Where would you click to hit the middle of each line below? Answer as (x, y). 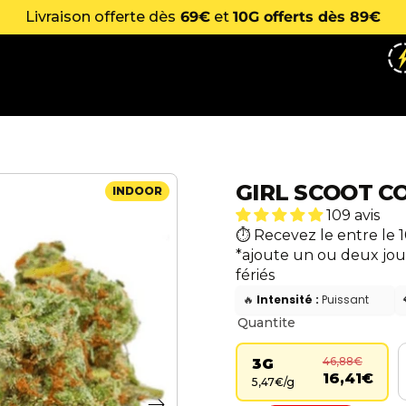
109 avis (353, 215)
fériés (255, 275)
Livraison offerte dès (101, 17)
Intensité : (288, 299)
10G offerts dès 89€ (307, 17)
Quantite (266, 322)
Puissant (344, 299)
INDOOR (137, 190)
